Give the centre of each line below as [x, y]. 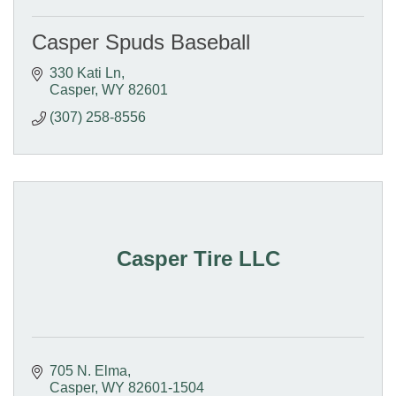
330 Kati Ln [85, 73]
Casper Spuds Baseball [141, 42]
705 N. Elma [88, 371]
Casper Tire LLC [198, 259]
